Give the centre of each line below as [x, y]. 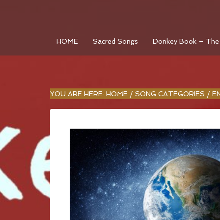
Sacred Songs [115, 41]
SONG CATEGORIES [170, 94]
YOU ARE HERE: [78, 94]
